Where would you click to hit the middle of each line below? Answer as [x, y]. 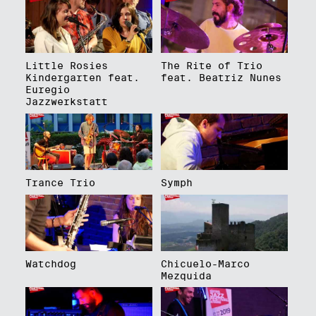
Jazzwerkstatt [66, 102]
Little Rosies [66, 66]
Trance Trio [60, 183]
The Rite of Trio [211, 66]
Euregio [47, 90]
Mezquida [186, 275]
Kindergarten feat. [82, 78]
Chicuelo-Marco [205, 263]
